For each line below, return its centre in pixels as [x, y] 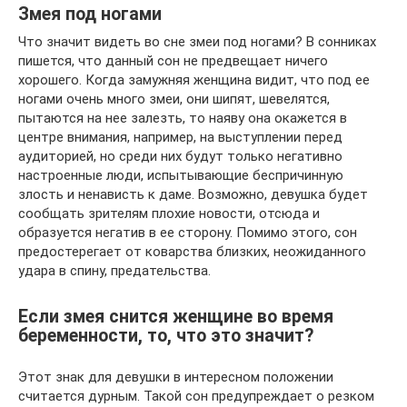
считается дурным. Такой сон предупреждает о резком [196, 396]
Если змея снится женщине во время [176, 316]
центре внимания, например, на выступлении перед [180, 137]
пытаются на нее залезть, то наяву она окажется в [183, 118]
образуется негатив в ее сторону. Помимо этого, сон [188, 232]
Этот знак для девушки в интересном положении [176, 377]
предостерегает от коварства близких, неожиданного [192, 251]
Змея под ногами [90, 14]
